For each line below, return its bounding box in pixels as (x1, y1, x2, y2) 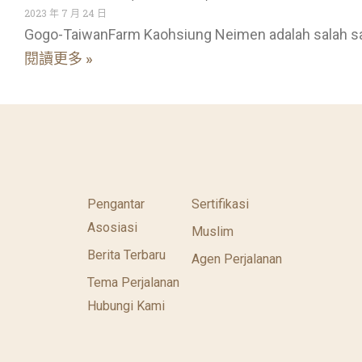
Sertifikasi (191, 196, 249, 212)
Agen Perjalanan (191, 250, 282, 267)
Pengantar (86, 196, 145, 212)
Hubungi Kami (86, 297, 165, 314)
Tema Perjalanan (86, 274, 179, 290)
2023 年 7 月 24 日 (24, 6, 107, 19)
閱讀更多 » (24, 49, 93, 67)
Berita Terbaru (86, 246, 166, 263)
